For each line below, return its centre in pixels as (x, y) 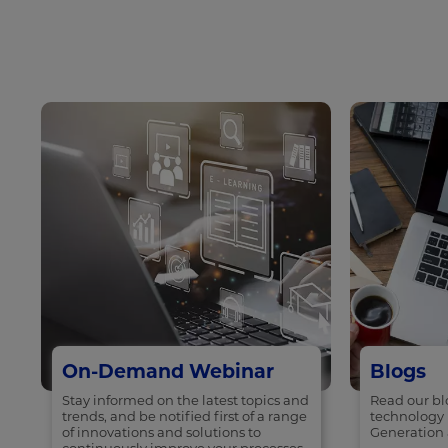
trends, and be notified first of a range (184, 416)
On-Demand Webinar (167, 372)
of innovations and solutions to (161, 432)
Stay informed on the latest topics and (185, 400)
